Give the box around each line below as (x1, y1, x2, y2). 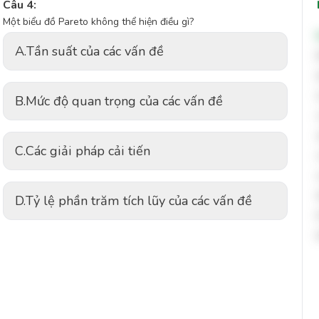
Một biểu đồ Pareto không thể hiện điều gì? (3, 15, 194, 28)
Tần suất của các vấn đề (26, 43, 164, 60)
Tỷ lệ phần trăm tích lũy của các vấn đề (26, 192, 252, 209)
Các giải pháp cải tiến (26, 142, 150, 159)
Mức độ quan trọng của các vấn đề (26, 93, 223, 110)
